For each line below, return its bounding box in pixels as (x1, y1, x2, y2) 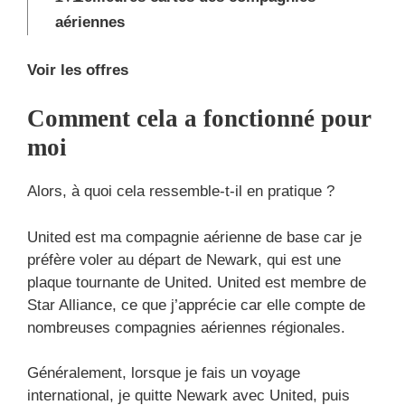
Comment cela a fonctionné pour (27, 105, 372, 133)
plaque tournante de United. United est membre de (27, 273, 366, 291)
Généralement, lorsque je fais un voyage (27, 364, 300, 382)
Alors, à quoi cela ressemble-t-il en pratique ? (27, 183, 334, 201)
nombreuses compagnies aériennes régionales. (27, 318, 345, 336)
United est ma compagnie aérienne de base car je (27, 228, 362, 246)
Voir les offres (27, 61, 128, 79)
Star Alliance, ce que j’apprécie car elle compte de (27, 296, 365, 314)
